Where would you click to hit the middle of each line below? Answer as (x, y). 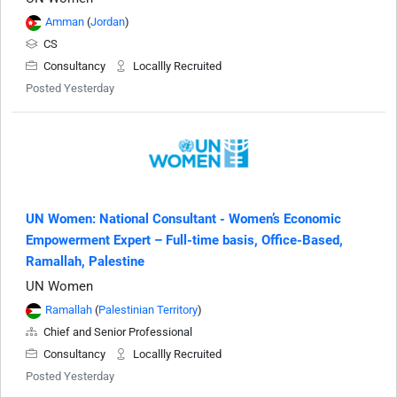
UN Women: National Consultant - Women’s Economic (183, 219)
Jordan (108, 22)
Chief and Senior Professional (117, 332)
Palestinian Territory (148, 310)
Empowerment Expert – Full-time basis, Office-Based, (184, 241)
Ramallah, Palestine (85, 262)
